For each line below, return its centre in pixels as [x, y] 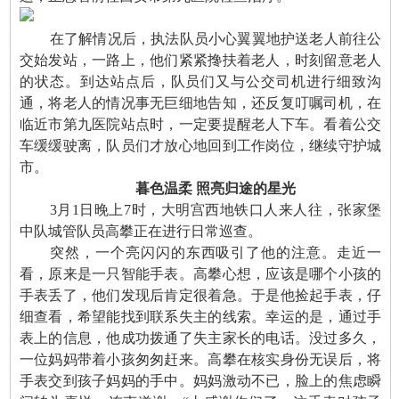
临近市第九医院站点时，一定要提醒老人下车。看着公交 [200, 125]
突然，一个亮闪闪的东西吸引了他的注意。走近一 [216, 253]
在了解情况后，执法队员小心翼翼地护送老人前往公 [216, 39]
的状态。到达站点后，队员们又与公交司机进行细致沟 [200, 82]
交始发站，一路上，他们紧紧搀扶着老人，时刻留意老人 [200, 61]
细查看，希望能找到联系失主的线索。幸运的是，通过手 [200, 317]
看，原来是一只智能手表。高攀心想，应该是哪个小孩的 [200, 274]
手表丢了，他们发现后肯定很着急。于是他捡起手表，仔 [200, 296]
